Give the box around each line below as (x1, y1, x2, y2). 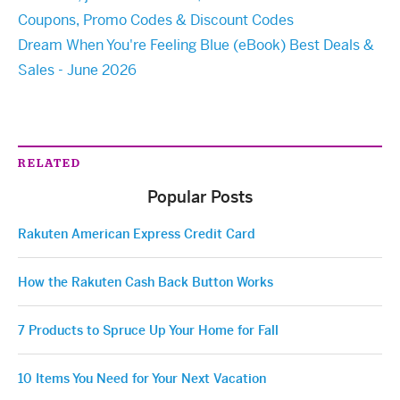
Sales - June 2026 (18, 60, 137, 79)
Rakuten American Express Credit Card (18, 225, 255, 242)
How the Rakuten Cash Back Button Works (18, 273, 273, 290)
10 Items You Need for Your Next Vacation (18, 370, 266, 387)
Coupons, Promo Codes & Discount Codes (18, 10, 294, 29)
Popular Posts (147, 186, 253, 207)
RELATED (18, 155, 81, 169)
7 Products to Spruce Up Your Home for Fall (18, 321, 279, 338)
